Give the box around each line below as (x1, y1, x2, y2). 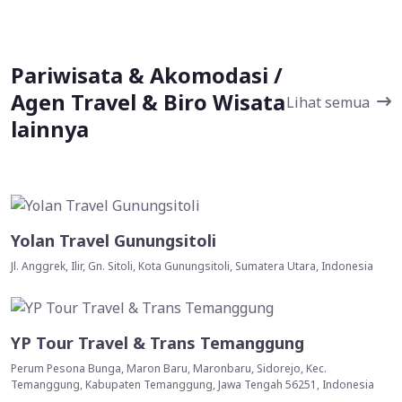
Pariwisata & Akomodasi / (11, 61, 283, 91)
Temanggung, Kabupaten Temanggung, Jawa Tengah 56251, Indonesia (11, 377, 374, 393)
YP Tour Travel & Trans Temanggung (11, 332, 304, 354)
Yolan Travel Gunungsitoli (11, 229, 216, 251)
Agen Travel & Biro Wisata (11, 88, 285, 118)
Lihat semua (286, 92, 370, 113)
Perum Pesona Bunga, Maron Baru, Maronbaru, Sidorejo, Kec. (11, 361, 327, 377)
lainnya (11, 115, 89, 144)
